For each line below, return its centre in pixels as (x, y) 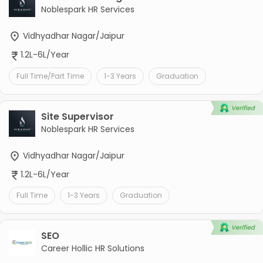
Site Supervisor (77, 116)
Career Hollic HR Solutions (92, 248)
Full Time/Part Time (50, 76)
